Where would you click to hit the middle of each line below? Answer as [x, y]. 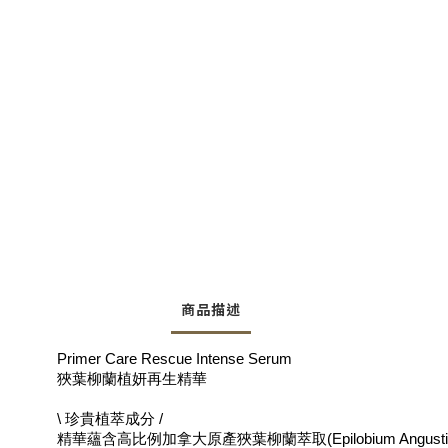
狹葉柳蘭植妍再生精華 [132, 379]
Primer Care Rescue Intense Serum [174, 359]
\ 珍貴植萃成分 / [110, 419]
